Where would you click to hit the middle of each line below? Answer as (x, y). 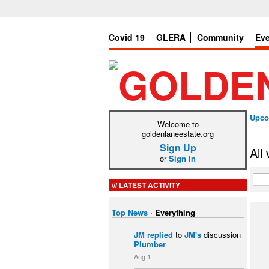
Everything (175, 212)
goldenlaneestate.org (178, 134)
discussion (221, 234)
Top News (130, 212)
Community (220, 37)
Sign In (182, 158)
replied (160, 234)
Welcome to (178, 124)
